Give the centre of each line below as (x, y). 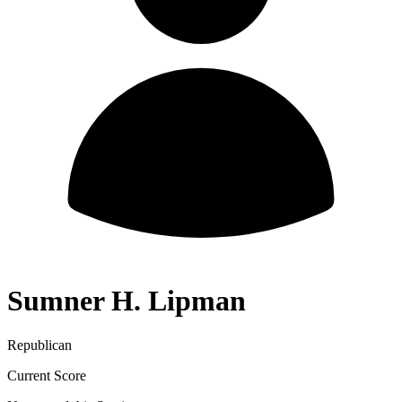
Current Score (47, 375)
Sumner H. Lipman (127, 301)
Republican (39, 345)
